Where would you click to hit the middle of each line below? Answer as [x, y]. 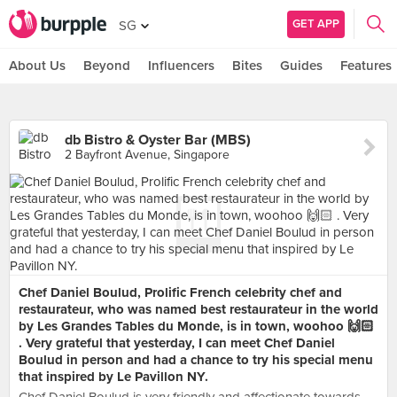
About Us [37, 66]
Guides [301, 66]
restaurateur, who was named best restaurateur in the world [198, 309]
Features [366, 66]
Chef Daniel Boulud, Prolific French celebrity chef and [180, 292]
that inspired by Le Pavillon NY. [113, 377]
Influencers [181, 66]
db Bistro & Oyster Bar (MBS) [158, 140]
